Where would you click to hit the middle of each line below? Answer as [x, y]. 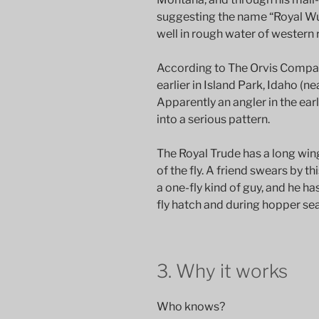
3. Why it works [222, 271]
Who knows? [191, 306]
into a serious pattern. [213, 120]
